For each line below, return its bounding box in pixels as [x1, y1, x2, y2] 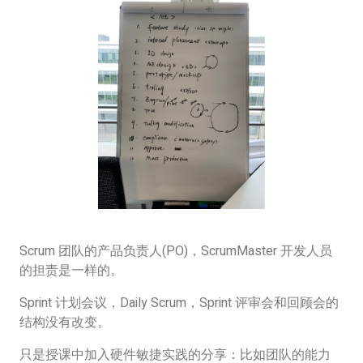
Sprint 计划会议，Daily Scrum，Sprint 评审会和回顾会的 [19, 293, 339, 313]
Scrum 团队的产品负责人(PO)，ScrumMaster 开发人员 [19, 241, 332, 261]
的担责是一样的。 [19, 260, 123, 280]
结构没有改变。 [19, 312, 110, 332]
